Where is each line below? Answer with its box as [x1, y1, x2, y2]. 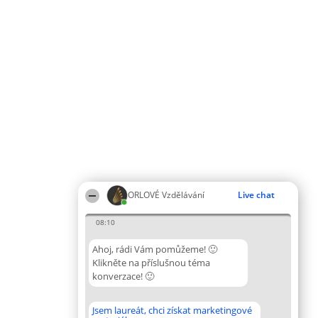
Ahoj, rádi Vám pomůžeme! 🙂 [92, 243, 217, 256]
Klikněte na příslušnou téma [92, 256, 210, 269]
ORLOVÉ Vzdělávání [128, 189, 204, 201]
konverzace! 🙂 [92, 270, 154, 283]
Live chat [238, 189, 275, 201]
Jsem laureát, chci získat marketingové [92, 304, 252, 317]
